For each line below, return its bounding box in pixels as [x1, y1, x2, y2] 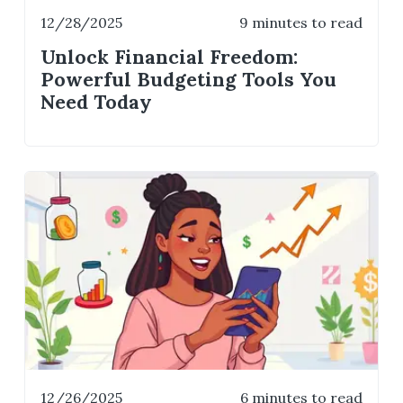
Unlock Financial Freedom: [40, 45, 299, 70]
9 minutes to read [238, 13, 363, 32]
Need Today [40, 90, 153, 115]
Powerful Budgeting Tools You [40, 67, 337, 93]
